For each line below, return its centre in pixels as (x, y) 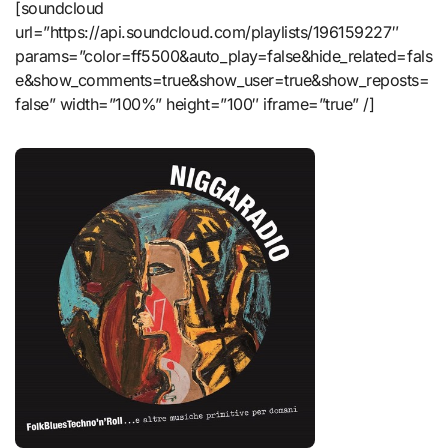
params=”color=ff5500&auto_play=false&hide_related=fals (224, 56)
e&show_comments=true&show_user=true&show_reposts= (222, 80)
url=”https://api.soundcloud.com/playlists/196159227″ (207, 32)
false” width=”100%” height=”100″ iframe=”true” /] (195, 104)
